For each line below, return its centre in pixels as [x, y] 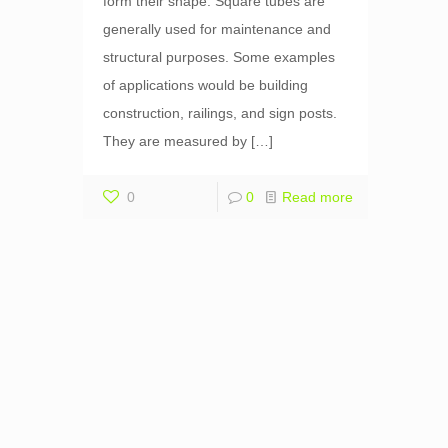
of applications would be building [206, 85]
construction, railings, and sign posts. [220, 113]
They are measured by [175, 141]
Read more [318, 197]
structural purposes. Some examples [219, 57]
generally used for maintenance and [217, 29]
